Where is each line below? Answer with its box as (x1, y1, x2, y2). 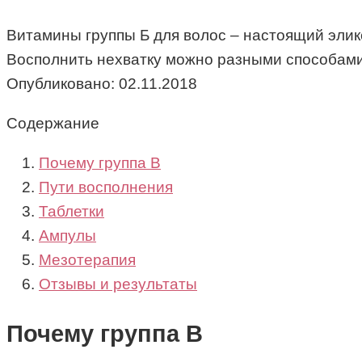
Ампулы (39, 227, 96, 245)
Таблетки (39, 203, 104, 221)
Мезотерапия (39, 251, 136, 269)
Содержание (6, 115, 99, 133)
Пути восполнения (39, 179, 173, 196)
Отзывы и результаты (39, 276, 197, 293)
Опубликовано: (6, 75, 115, 93)
